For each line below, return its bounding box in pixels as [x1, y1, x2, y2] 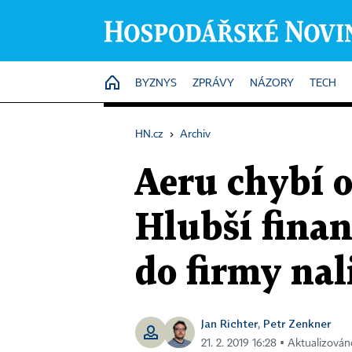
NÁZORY [250, 78, 294, 89]
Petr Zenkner [263, 317, 331, 330]
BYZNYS [135, 78, 177, 89]
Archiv [180, 129, 211, 140]
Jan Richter [201, 317, 258, 330]
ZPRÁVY [192, 78, 234, 89]
